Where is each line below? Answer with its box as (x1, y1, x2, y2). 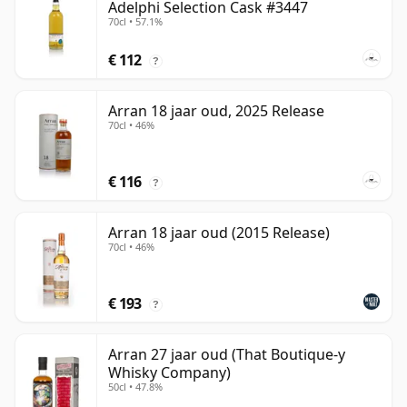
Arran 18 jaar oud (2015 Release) (108, 223, 330, 243)
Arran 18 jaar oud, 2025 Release (108, 101, 324, 122)
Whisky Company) (108, 362, 231, 383)
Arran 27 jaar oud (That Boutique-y (108, 344, 345, 365)
